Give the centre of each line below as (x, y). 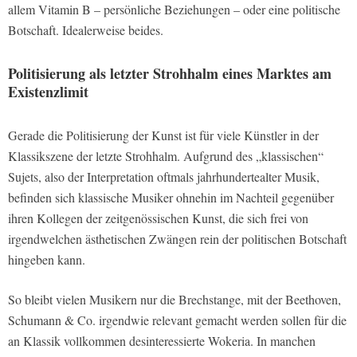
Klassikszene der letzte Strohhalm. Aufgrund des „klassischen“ (166, 155)
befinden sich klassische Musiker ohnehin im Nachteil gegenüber (171, 197)
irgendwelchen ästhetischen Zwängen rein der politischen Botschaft (177, 238)
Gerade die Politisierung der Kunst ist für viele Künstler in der (163, 135)
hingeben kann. (47, 259)
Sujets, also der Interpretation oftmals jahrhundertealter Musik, (164, 176)
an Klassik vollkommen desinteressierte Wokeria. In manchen (162, 340)
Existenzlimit (48, 91)
